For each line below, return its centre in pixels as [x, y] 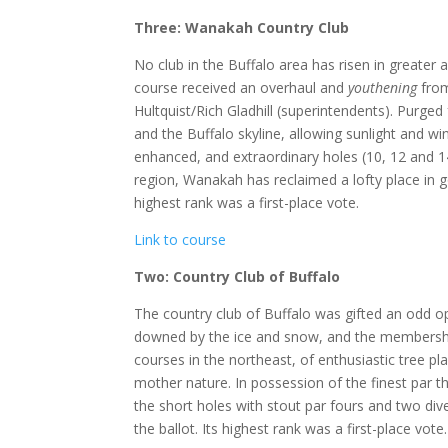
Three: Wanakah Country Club [242, 27]
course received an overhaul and [241, 87]
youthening [383, 87]
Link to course [180, 239]
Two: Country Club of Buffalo [237, 276]
